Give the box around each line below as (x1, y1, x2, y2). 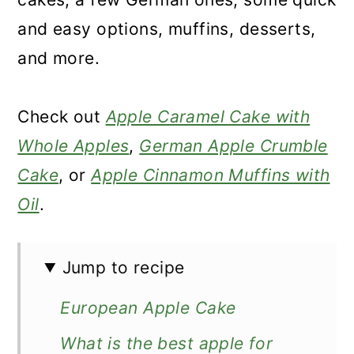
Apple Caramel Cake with (105, 107, 311, 126)
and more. (17, 48, 100, 68)
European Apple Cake (60, 298, 236, 318)
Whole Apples (17, 136, 130, 156)
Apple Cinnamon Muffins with (91, 165, 330, 185)
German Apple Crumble (139, 136, 328, 156)
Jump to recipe (62, 258, 185, 277)
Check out (17, 107, 106, 126)
